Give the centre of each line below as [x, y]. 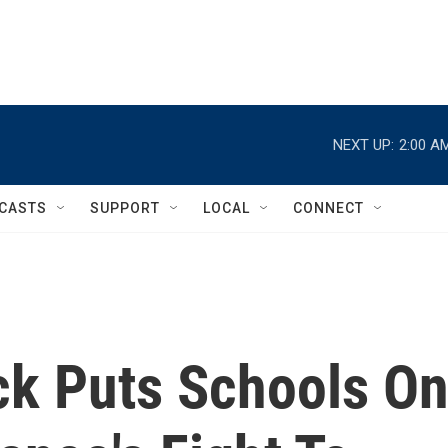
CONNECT [328, 208]
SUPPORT [125, 208]
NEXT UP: [363, 144]
